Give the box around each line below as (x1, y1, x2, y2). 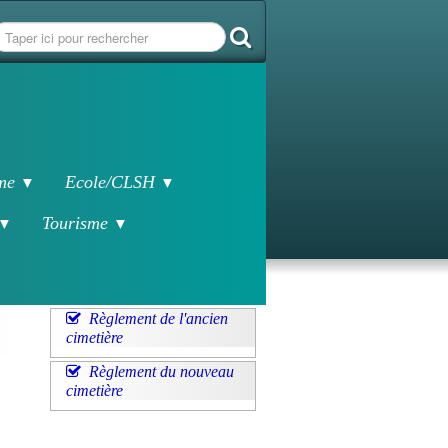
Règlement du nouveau (88, 363, 234, 380)
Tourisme (42, 213, 113, 233)
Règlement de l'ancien (88, 310, 228, 327)
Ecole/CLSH (65, 172, 160, 192)
